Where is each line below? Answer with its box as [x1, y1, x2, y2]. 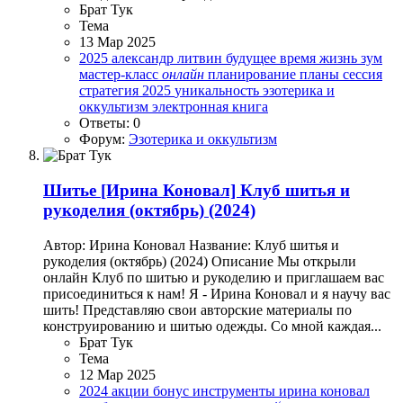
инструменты [193, 382, 279, 399]
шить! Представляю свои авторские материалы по [43, 301, 352, 318]
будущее [226, 50, 280, 67]
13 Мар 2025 [79, 34, 156, 50]
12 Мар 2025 [79, 366, 156, 382]
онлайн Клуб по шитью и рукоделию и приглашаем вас [43, 269, 384, 285]
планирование [208, 67, 300, 83]
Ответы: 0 [79, 115, 140, 131]
